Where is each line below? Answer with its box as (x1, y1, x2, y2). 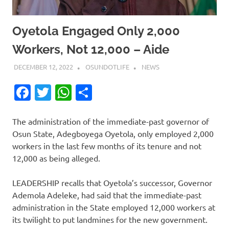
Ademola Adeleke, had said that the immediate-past (12, 190, 201, 200)
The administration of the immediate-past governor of (12, 116, 209, 127)
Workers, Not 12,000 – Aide (12, 41, 169, 57)
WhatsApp (72, 82, 149, 103)
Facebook (31, 82, 102, 103)
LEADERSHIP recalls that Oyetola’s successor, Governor (12, 177, 212, 188)
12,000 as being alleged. (12, 153, 100, 164)
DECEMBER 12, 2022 (13, 62, 73, 72)
